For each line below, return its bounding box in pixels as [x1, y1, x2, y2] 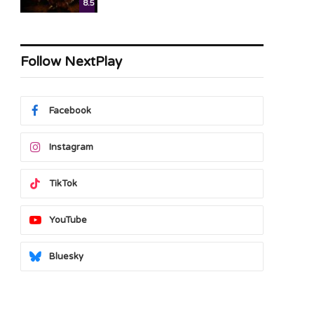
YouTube [49, 214, 87, 226]
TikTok [49, 178, 77, 189]
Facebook [49, 105, 91, 116]
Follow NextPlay [20, 54, 122, 69]
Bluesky [49, 251, 83, 262]
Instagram [49, 142, 93, 153]
